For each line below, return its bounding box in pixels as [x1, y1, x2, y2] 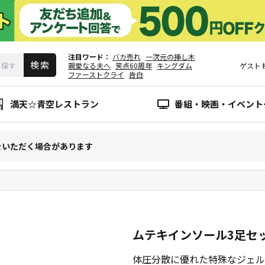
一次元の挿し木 [146, 51, 195, 62]
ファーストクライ [68, 69, 124, 79]
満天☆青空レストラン [10, 98, 99, 110]
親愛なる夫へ [68, 60, 111, 70]
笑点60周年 [115, 60, 152, 70]
